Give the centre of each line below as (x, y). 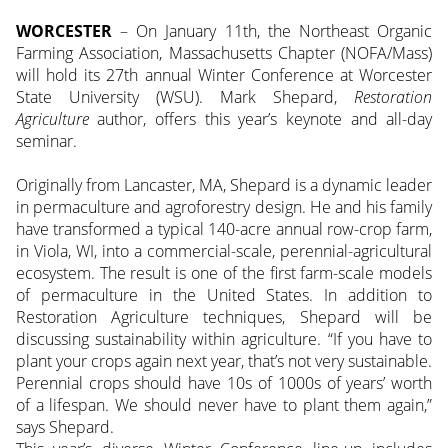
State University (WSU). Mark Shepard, (185, 97)
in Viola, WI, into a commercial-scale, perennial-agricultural (224, 251)
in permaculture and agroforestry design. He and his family (224, 207)
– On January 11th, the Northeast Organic (272, 31)
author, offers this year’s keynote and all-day (260, 119)
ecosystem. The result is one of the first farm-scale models (224, 273)
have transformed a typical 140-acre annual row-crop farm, (224, 229)
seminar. (46, 141)
